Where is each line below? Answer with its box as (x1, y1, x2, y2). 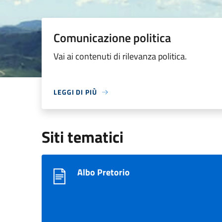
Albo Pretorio (77, 166, 130, 179)
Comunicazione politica (54, 29, 171, 47)
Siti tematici (42, 125, 123, 149)
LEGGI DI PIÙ (54, 87, 97, 97)
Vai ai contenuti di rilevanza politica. (54, 50, 187, 63)
